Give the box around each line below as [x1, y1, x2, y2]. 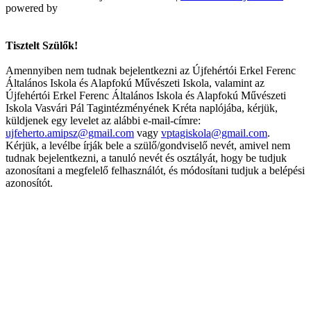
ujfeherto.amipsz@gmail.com [6, 126, 134, 139]
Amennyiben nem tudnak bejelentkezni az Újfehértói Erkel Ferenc [6, 64, 296, 76]
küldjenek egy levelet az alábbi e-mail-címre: [6, 114, 201, 126]
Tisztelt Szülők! [6, 39, 78, 51]
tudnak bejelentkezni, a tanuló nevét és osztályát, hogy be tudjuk [6, 151, 287, 164]
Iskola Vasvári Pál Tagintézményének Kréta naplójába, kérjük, [6, 101, 278, 114]
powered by [6, 1, 58, 14]
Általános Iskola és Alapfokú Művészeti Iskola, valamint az [6, 76, 264, 89]
